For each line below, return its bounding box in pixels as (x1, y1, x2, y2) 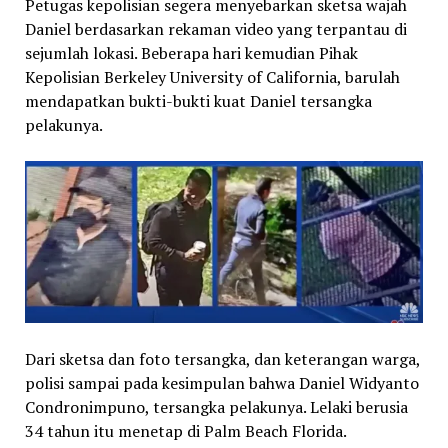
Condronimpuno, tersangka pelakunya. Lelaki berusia (24, 396, 408, 419)
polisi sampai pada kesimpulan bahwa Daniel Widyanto (24, 372, 419, 395)
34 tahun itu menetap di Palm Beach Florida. (24, 420, 347, 443)
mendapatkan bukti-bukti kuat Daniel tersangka (24, 90, 372, 113)
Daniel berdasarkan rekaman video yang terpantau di (24, 18, 407, 41)
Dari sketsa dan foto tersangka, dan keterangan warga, (24, 348, 420, 371)
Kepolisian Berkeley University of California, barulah (24, 66, 400, 89)
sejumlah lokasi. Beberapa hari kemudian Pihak (24, 42, 358, 65)
